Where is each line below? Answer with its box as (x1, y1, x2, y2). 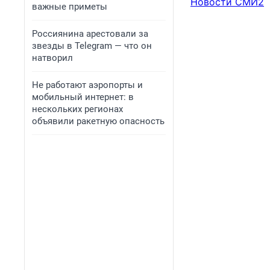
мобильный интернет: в (32, 92, 134, 102)
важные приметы (32, 1, 107, 12)
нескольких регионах (32, 104, 123, 115)
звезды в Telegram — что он (32, 40, 152, 51)
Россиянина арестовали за (32, 28, 148, 39)
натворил (32, 52, 73, 63)
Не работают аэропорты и (32, 80, 143, 90)
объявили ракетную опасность (32, 116, 165, 127)
